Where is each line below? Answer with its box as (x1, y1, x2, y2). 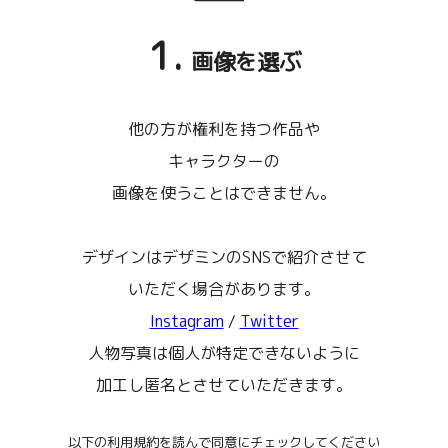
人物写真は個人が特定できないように (88, 341, 360, 364)
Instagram (149, 309, 224, 332)
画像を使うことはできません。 (112, 181, 336, 204)
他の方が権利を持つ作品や (128, 117, 320, 140)
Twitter (239, 309, 299, 332)
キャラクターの (168, 149, 280, 172)
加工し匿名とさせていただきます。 (96, 373, 352, 396)
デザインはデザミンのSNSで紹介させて (81, 245, 367, 268)
